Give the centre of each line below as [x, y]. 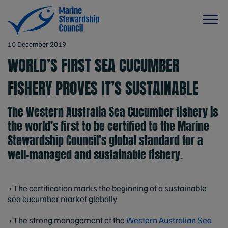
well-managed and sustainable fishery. [95, 154]
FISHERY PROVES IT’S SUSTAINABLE [103, 88]
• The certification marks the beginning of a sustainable [107, 188]
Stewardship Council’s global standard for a [105, 140]
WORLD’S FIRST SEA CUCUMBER [93, 65]
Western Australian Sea [169, 220]
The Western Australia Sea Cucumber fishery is [113, 112]
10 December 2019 [37, 44]
